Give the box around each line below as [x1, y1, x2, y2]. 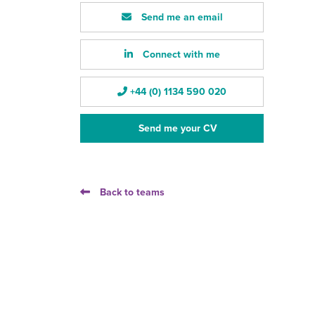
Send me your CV [138, 121, 217, 136]
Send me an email [138, 10, 223, 25]
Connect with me [139, 47, 220, 62]
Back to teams [100, 185, 165, 200]
